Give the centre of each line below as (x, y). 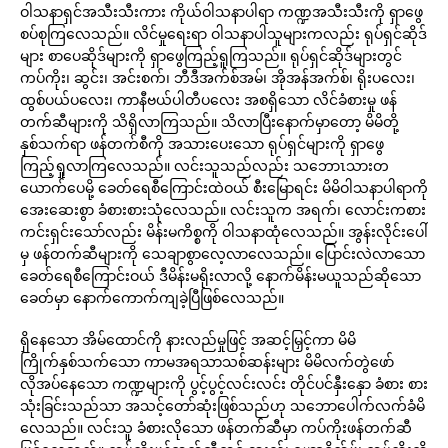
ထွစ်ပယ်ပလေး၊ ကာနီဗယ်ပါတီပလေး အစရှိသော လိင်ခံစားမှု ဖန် (208, 99)
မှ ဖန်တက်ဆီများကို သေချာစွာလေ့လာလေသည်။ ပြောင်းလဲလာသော (222, 253)
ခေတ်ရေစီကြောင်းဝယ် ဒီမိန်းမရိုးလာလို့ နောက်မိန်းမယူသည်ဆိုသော (220, 275)
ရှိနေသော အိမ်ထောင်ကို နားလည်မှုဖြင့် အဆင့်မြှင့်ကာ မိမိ (188, 339)
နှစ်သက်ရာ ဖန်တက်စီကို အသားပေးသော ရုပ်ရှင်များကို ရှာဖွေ (202, 143)
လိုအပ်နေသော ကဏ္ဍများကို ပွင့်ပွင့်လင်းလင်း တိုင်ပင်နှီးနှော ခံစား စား (224, 383)
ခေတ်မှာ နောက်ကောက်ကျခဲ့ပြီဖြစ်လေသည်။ (152, 297)
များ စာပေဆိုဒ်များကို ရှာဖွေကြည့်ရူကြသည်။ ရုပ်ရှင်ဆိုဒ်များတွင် (211, 55)
